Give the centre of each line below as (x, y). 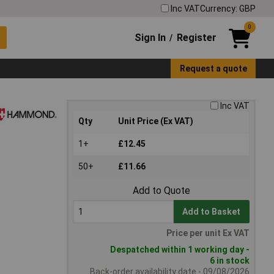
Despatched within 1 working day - (180, 250)
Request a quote (213, 68)
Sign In (150, 37)
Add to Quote (161, 191)
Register (196, 37)
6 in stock (230, 261)
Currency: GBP (228, 8)
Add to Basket (212, 212)
